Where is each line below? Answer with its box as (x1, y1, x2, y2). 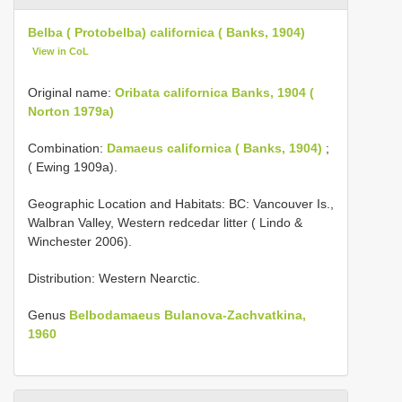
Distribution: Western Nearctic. (28, 270, 200, 285)
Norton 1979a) (28, 103, 114, 118)
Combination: (28, 140, 107, 155)
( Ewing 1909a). (28, 159, 118, 174)
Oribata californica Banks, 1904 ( (115, 84, 314, 100)
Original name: (28, 84, 115, 100)
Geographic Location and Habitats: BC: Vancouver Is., (28, 196, 334, 211)
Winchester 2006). (28, 233, 132, 249)
